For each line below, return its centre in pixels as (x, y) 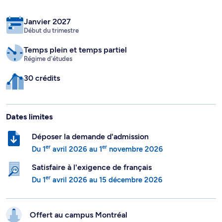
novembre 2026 (135, 149)
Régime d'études (48, 59)
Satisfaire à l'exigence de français (92, 167)
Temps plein (47, 50)
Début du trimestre (51, 30)
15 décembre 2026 (131, 180)
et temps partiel (98, 50)
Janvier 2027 (47, 22)
